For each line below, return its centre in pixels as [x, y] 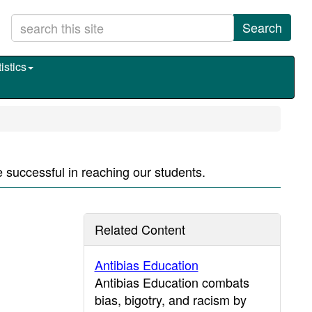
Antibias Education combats [172, 282]
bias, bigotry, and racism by [170, 299]
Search [262, 27]
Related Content [140, 229]
